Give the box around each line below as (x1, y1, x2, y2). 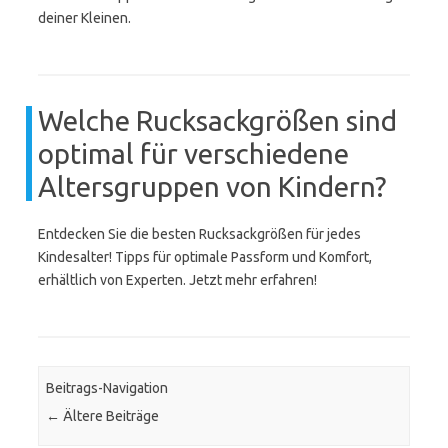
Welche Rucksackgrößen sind (38, 105, 397, 136)
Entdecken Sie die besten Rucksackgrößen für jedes (38, 226, 361, 242)
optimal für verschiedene (38, 138, 349, 169)
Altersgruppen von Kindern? (38, 171, 386, 202)
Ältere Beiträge (60, 408, 160, 425)
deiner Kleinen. (38, 10, 131, 26)
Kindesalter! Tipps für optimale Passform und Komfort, (38, 249, 372, 265)
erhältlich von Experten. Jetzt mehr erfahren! (38, 272, 317, 288)
